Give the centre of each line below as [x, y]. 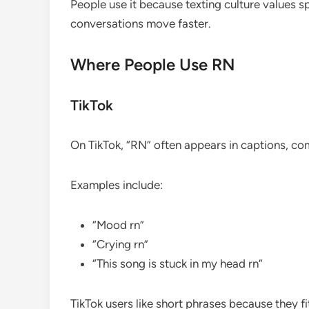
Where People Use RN [153, 64]
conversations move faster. [141, 23]
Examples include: [117, 185]
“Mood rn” [118, 225]
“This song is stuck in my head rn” [178, 263]
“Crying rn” [120, 244]
